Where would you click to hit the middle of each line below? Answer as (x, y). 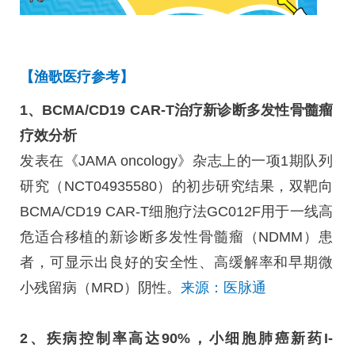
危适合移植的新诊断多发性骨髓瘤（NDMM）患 (176, 237)
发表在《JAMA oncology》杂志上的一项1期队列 (176, 160)
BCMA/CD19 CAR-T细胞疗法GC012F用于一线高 (176, 211)
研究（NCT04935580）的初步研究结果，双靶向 (176, 186)
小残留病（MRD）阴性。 (100, 287)
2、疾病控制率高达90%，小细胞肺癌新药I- (176, 338)
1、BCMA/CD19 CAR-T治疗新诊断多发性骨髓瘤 (176, 110)
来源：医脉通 (223, 287)
